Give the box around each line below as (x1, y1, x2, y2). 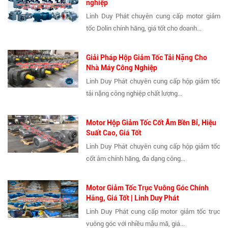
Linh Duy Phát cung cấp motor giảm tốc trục (86, 207, 220, 215)
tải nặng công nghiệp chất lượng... (86, 89, 183, 97)
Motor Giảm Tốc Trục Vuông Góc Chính (86, 183, 209, 192)
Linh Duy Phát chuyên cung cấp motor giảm (86, 12, 220, 20)
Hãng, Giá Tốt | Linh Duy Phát (86, 193, 180, 202)
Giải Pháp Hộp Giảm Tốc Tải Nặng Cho (86, 53, 208, 62)
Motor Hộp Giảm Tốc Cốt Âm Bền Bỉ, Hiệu (86, 118, 217, 127)
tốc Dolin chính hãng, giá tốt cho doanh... (86, 24, 202, 32)
